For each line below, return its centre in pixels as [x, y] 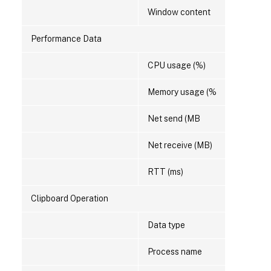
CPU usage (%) [177, 66]
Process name [175, 252]
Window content [179, 12]
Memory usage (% [182, 92]
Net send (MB [174, 119]
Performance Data [66, 39]
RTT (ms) [165, 172]
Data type [166, 225]
